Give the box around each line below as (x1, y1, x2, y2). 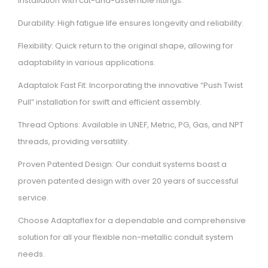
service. (18, 192, 48, 204)
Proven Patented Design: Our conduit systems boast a (18, 159, 227, 170)
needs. (18, 248, 45, 260)
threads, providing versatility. (18, 136, 129, 148)
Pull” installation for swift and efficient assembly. (18, 96, 202, 108)
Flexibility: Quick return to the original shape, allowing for (18, 40, 233, 52)
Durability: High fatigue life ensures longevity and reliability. (18, 17, 243, 29)
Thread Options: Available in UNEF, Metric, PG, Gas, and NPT (18, 119, 243, 131)
